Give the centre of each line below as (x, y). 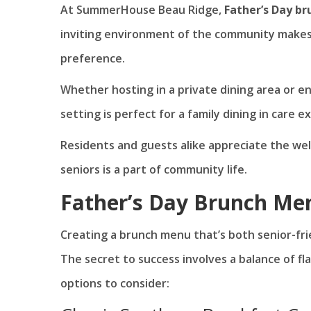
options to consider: (115, 284)
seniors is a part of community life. (154, 170)
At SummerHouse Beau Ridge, (142, 10)
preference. (93, 59)
